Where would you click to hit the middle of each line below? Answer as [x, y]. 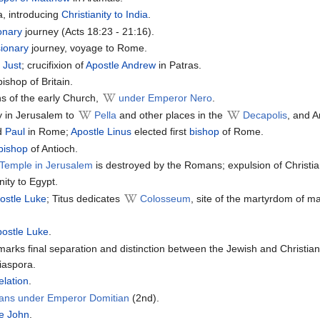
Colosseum [166, 198]
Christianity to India [105, 15]
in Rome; [48, 132]
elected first [161, 132]
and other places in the [171, 115]
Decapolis [265, 115]
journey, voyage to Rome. [88, 48]
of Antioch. [53, 148]
